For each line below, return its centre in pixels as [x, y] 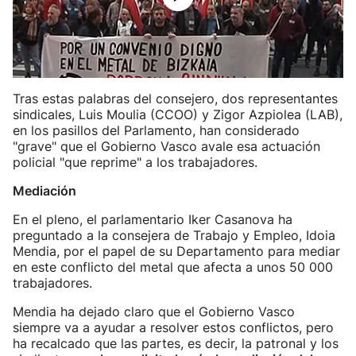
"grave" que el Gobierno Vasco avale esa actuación [166, 146]
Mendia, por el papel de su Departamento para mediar [176, 251]
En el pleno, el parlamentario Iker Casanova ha [153, 219]
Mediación [44, 191]
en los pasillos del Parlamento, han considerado [156, 130]
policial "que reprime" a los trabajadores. [135, 162]
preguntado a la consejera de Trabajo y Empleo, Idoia [174, 235]
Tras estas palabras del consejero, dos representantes [175, 99]
